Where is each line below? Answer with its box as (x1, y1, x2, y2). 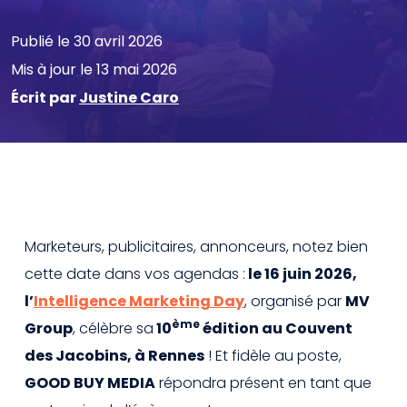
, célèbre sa (73, 317, 154, 339)
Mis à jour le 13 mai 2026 (11, 58, 177, 80)
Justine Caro (79, 86, 179, 108)
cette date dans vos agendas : (25, 263, 245, 284)
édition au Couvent (200, 317, 352, 339)
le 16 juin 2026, (245, 263, 357, 284)
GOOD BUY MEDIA (25, 372, 155, 393)
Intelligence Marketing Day (34, 290, 244, 312)
